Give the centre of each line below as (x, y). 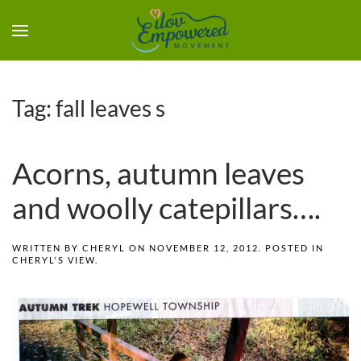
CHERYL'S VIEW (54, 260)
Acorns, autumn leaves (158, 173)
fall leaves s (110, 108)
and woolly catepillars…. (166, 208)
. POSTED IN (291, 248)
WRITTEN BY (47, 248)
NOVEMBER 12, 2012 (204, 248)
